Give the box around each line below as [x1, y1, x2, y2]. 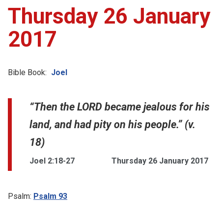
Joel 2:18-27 [29, 156, 75, 165]
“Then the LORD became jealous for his [29, 100, 210, 113]
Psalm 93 [33, 191, 67, 201]
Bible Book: [8, 67, 47, 77]
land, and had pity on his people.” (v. [29, 118, 195, 131]
